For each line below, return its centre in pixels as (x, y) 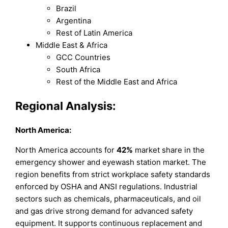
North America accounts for (66, 150)
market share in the (169, 150)
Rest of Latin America (94, 33)
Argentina (74, 20)
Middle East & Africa (72, 45)
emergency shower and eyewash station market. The (111, 162)
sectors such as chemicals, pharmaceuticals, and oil (108, 199)
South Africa (78, 69)
